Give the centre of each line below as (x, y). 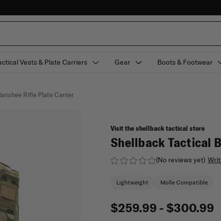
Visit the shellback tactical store (158, 128)
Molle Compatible (184, 182)
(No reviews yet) (181, 160)
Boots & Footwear (185, 62)
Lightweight (132, 182)
